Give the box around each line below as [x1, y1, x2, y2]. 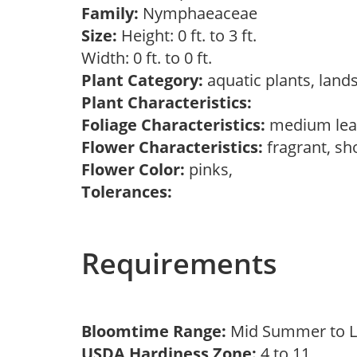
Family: [81, 2, 139, 24]
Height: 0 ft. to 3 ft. [117, 25, 257, 46]
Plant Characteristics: [81, 92, 252, 113]
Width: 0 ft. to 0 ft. [81, 47, 220, 69]
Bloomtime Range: [81, 320, 230, 342]
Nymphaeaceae [139, 2, 265, 24]
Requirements [81, 244, 277, 283]
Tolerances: [81, 181, 172, 202]
